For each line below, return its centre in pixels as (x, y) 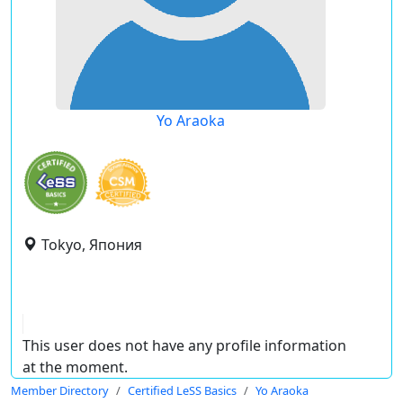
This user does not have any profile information (184, 345)
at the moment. (75, 367)
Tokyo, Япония (92, 245)
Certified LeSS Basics (182, 390)
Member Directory (60, 390)
